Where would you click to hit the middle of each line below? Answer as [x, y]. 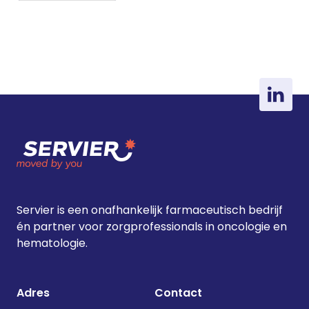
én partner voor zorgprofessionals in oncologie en [152, 227]
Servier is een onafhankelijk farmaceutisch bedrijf [150, 210]
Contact [178, 293]
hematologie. [52, 243]
